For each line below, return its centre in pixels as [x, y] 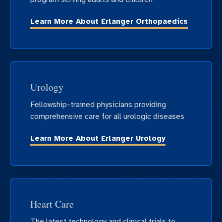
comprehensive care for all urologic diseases [107, 116]
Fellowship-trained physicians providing [98, 104]
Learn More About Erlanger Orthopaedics [109, 22]
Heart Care [52, 204]
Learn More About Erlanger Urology [98, 139]
